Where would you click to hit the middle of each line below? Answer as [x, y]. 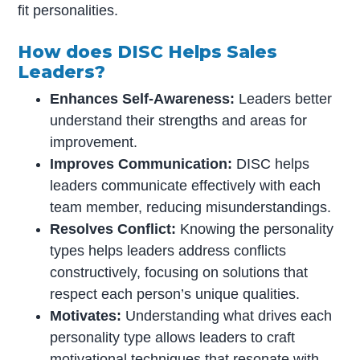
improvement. [94, 143]
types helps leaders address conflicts [168, 251]
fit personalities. [68, 11]
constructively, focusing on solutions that [179, 273]
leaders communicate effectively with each [186, 186]
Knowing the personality [255, 229]
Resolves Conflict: [113, 229]
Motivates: [86, 316]
